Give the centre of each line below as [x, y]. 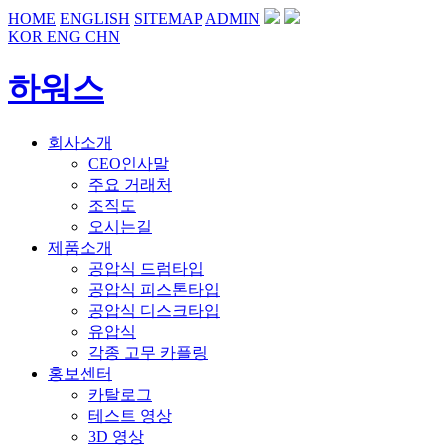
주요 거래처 [130, 184]
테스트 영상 [130, 415]
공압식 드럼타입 [146, 268]
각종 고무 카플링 [148, 352]
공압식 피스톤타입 [154, 289]
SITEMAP [168, 18]
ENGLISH [95, 18]
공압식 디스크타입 [154, 310]
